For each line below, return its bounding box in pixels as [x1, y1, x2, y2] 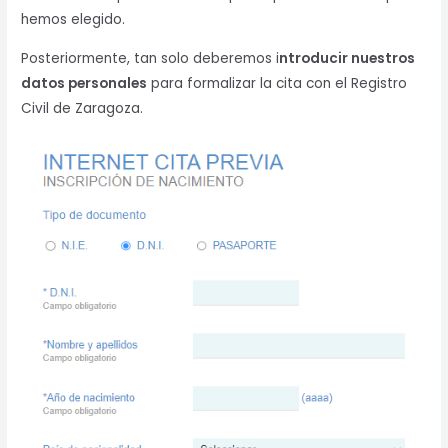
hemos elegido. [21, 10, 126, 30]
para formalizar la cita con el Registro [147, 73, 408, 93]
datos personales [21, 73, 148, 93]
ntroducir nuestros [279, 48, 416, 68]
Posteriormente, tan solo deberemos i [21, 48, 280, 68]
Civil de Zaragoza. [21, 98, 144, 118]
